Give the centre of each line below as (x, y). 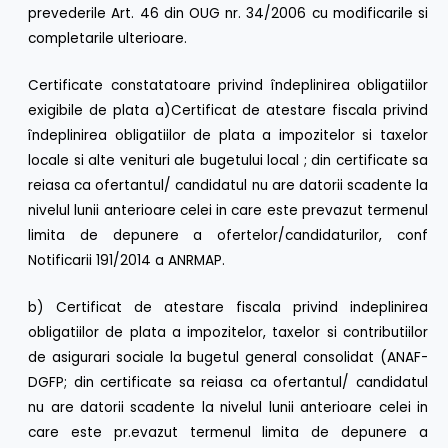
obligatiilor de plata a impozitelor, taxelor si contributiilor (228, 333)
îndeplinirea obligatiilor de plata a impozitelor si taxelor (228, 136)
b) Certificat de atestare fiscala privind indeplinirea (228, 308)
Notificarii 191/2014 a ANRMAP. (127, 261)
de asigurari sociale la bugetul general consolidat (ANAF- (228, 358)
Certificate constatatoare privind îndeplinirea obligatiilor (228, 86)
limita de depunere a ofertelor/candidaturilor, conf (228, 236)
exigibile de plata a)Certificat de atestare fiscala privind (228, 111)
